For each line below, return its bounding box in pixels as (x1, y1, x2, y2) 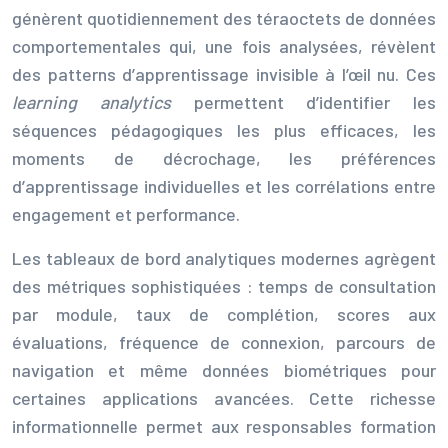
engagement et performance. (12, 202, 240, 225)
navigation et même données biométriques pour (12, 358, 436, 381)
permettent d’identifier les (193, 90, 436, 113)
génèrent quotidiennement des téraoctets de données (12, 6, 436, 29)
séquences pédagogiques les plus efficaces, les (12, 118, 436, 141)
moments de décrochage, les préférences (12, 146, 436, 169)
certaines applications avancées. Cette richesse (12, 386, 436, 409)
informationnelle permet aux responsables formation (12, 414, 436, 437)
